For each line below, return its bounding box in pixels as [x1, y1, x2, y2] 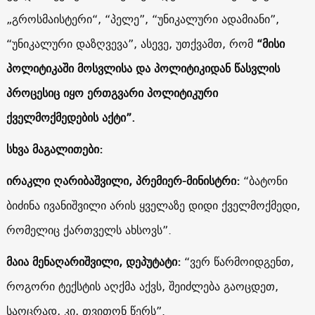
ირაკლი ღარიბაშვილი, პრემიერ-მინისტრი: [6, 170, 243, 191]
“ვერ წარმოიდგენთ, [180, 251, 294, 271]
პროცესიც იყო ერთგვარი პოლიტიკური [6, 82, 218, 103]
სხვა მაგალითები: [6, 139, 103, 159]
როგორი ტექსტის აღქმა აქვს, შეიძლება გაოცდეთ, [6, 276, 278, 296]
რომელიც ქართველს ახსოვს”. [6, 219, 172, 240]
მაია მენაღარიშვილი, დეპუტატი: [6, 251, 181, 271]
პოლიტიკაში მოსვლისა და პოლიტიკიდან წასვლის [6, 58, 280, 78]
